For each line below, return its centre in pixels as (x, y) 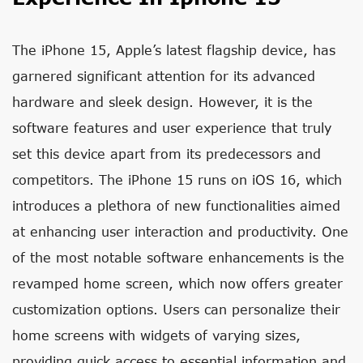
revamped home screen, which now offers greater (177, 283)
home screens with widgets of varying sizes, (156, 335)
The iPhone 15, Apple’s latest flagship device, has (174, 50)
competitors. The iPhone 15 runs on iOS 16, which (177, 179)
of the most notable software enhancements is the (178, 257)
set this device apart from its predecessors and (167, 154)
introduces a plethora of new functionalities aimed (176, 205)
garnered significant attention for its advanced (164, 76)
